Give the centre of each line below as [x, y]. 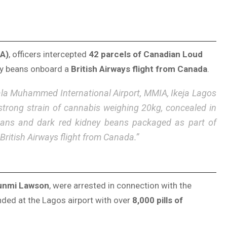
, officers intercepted [49, 54]
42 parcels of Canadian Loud [146, 54]
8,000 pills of [158, 200]
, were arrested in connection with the [120, 186]
